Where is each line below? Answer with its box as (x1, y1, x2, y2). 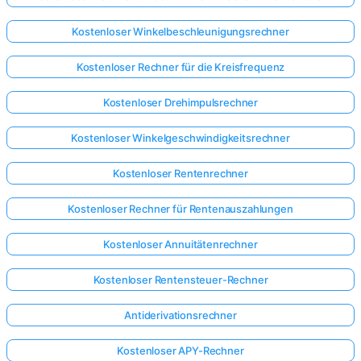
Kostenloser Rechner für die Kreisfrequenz (76, 60, 285, 74)
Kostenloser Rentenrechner (113, 167, 248, 180)
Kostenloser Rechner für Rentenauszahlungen (68, 202, 293, 216)
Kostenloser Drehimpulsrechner (102, 96, 259, 110)
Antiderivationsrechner (124, 309, 237, 322)
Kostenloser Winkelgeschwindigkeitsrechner (71, 131, 290, 145)
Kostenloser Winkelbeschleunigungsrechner (72, 25, 289, 39)
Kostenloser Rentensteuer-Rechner (93, 273, 268, 287)
